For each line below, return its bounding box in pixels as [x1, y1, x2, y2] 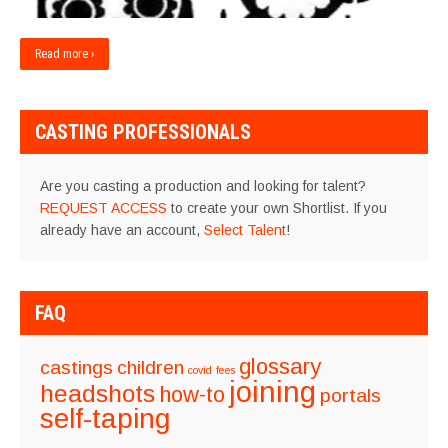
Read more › [35, 47, 94, 61]
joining [229, 375, 316, 408]
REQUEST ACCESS [40, 200, 167, 216]
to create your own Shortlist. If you [167, 200, 387, 216]
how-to [159, 382, 225, 407]
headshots [40, 380, 155, 407]
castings [40, 357, 113, 378]
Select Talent [204, 222, 286, 238]
